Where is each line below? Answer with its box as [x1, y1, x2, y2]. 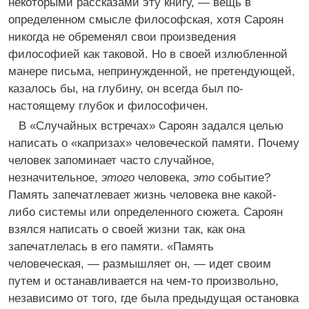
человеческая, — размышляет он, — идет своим [8, 257, 271, 270]
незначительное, [8, 171, 101, 184]
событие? [215, 171, 270, 184]
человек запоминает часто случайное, [8, 154, 215, 167]
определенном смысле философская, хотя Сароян [8, 13, 283, 26]
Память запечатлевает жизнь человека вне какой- [8, 188, 277, 201]
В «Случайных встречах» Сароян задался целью [19, 119, 283, 132]
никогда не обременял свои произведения [8, 30, 236, 43]
